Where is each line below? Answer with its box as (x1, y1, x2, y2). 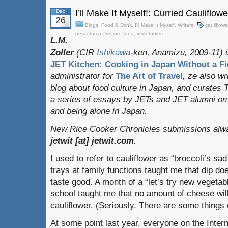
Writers (178, 22, 193, 28)
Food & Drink (101, 22, 132, 28)
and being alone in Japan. (50, 106, 147, 116)
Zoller (50, 47, 76, 58)
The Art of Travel (116, 71, 183, 81)
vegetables (137, 31, 163, 36)
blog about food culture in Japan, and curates (50, 82, 224, 93)
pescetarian (75, 31, 103, 36)
